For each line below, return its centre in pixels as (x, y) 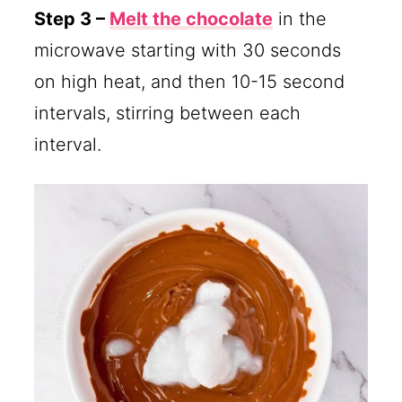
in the (300, 18)
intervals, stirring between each (168, 113)
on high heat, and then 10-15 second (190, 81)
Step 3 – (72, 18)
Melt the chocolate (192, 18)
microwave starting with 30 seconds (188, 50)
